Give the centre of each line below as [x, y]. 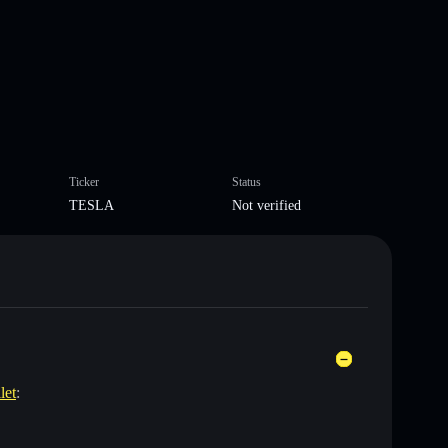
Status [246, 181]
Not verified [266, 205]
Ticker [83, 181]
